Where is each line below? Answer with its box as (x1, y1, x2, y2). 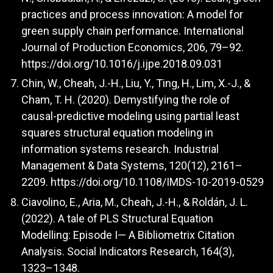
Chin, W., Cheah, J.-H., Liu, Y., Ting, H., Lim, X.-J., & (21, 77, 250, 90)
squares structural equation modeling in (21, 126, 213, 140)
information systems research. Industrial (21, 143, 219, 156)
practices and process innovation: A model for (21, 7, 243, 21)
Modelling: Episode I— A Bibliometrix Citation (21, 228, 235, 241)
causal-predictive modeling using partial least (21, 110, 239, 123)
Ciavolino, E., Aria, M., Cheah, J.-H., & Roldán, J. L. (21, 195, 248, 208)
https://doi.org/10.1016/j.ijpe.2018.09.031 (21, 57, 222, 70)
